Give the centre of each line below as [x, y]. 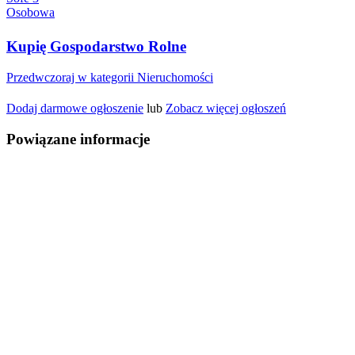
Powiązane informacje [78, 139]
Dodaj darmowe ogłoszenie [75, 109]
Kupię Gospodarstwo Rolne [96, 47]
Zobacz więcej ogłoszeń [226, 109]
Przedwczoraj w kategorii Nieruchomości [110, 78]
